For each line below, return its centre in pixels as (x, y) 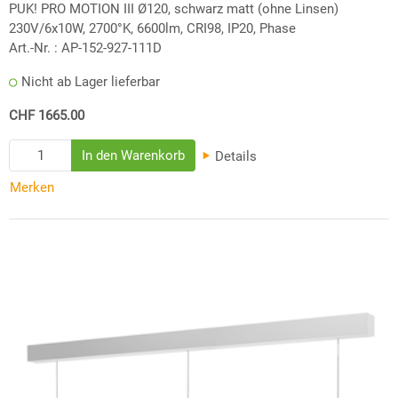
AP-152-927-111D (111, 48)
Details (235, 156)
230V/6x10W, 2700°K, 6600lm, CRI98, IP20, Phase (152, 28)
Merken (32, 188)
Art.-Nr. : (33, 48)
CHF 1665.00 (47, 115)
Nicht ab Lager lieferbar (91, 81)
